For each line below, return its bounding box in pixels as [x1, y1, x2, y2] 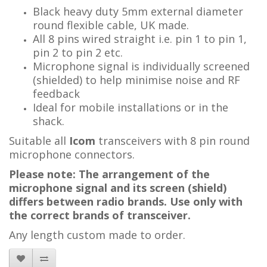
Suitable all [9, 133, 69, 148]
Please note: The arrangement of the [9, 167, 210, 181]
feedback [33, 86, 80, 101]
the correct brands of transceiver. [9, 208, 191, 222]
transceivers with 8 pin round [95, 133, 250, 148]
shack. [33, 114, 64, 128]
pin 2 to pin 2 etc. [33, 45, 123, 60]
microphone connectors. [9, 147, 135, 162]
